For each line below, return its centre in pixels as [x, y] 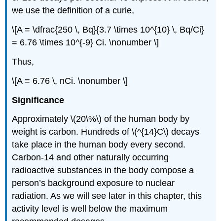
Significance [38, 100]
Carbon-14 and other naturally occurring [91, 158]
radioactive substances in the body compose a [103, 170]
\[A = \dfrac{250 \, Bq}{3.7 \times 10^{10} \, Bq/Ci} [108, 30]
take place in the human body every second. [99, 145]
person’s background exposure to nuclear [93, 183]
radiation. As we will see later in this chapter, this [107, 196]
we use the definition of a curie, [73, 11]
